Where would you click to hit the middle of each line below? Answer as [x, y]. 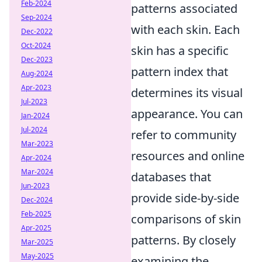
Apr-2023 [36, 87]
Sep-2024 [37, 17]
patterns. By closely [183, 240]
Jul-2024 [34, 130]
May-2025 [37, 256]
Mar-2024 [37, 172]
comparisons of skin [186, 219]
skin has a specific [180, 51]
